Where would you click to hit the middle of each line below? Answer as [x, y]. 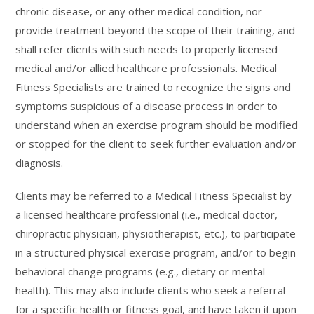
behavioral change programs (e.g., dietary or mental [141, 271]
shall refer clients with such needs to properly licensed [147, 49]
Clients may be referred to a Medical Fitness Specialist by [154, 196]
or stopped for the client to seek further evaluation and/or [156, 144]
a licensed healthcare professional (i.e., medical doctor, [147, 214]
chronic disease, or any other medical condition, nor [139, 11]
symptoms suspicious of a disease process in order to [147, 106]
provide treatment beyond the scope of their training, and [156, 30]
